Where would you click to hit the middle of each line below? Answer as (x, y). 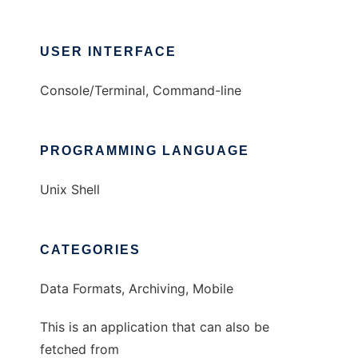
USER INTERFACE (108, 52)
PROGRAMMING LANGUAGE (145, 151)
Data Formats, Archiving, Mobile (137, 289)
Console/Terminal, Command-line (141, 91)
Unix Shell (70, 190)
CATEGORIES (90, 250)
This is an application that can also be (155, 327)
